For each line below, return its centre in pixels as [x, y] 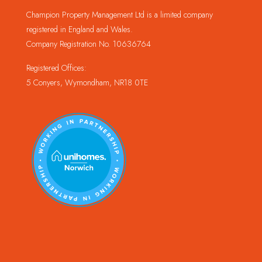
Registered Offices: [56, 68]
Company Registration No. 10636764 [89, 44]
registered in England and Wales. [80, 30]
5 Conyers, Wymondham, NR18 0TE [87, 83]
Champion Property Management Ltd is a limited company [120, 15]
